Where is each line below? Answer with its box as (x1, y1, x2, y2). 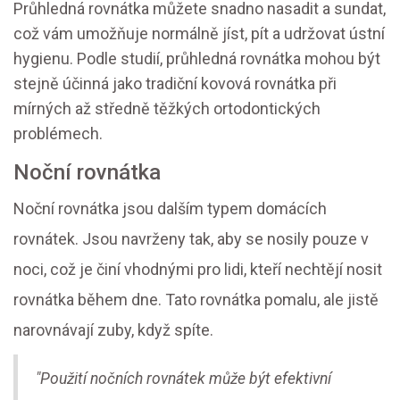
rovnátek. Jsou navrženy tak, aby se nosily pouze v (13, 229, 369, 249)
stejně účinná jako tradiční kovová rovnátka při (13, 74, 337, 94)
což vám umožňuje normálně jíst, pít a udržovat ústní (13, 24, 385, 44)
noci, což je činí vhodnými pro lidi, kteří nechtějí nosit (13, 260, 382, 279)
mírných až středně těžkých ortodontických (13, 99, 321, 119)
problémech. (13, 124, 103, 144)
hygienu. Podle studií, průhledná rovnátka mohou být (13, 49, 380, 69)
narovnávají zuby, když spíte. (13, 321, 213, 340)
